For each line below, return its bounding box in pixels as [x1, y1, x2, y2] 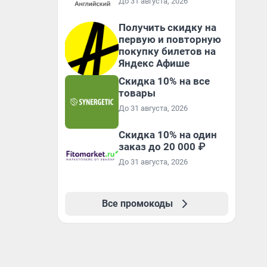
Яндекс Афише [119, 57, 190, 69]
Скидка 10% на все [119, 75, 210, 87]
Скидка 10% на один [119, 129, 217, 141]
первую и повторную [119, 33, 221, 45]
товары [119, 87, 156, 99]
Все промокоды [101, 198, 173, 209]
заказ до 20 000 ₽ [119, 141, 205, 153]
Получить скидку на [119, 21, 216, 33]
